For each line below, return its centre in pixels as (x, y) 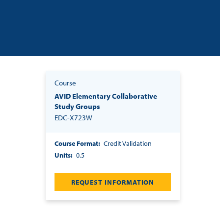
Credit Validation (128, 144)
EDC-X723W (73, 118)
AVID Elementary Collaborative (106, 96)
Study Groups (77, 107)
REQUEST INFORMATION (113, 182)
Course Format (76, 144)
